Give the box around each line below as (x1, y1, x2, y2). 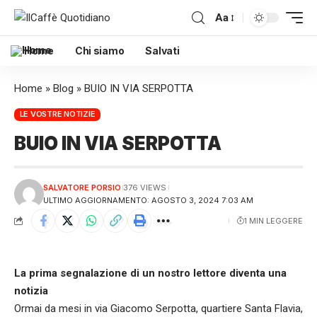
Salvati (145, 45, 180, 57)
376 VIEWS (123, 182, 167, 192)
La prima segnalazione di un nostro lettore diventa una (14, 266, 287, 279)
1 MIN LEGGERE (244, 215, 303, 226)
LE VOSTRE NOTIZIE (19, 109, 96, 120)
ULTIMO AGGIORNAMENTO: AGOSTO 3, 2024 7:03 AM (42, 195, 253, 205)
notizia (14, 284, 48, 297)
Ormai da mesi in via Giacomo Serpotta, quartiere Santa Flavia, (14, 301, 303, 315)
